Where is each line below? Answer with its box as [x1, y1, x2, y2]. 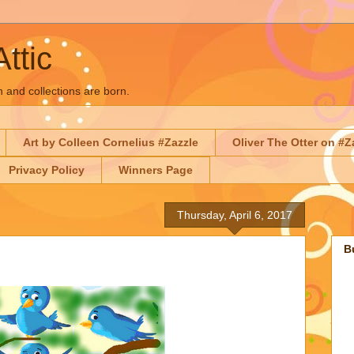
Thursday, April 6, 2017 [177, 208, 292, 221]
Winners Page [119, 164, 193, 177]
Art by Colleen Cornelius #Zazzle [23, 136, 198, 149]
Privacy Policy [9, 164, 85, 177]
